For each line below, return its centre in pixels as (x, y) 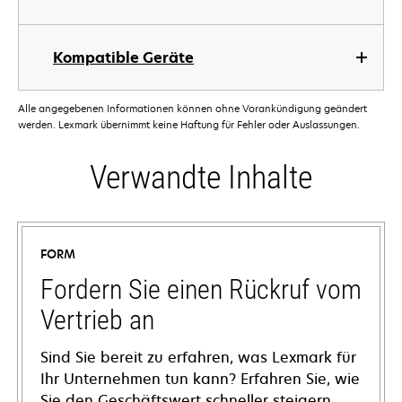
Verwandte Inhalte (201, 178)
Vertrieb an (97, 320)
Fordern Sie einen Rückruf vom (201, 290)
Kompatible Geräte (123, 57)
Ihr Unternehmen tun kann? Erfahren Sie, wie (200, 379)
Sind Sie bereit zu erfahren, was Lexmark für (198, 358)
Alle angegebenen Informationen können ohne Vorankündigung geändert (192, 109)
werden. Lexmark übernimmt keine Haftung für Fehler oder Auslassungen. (189, 125)
